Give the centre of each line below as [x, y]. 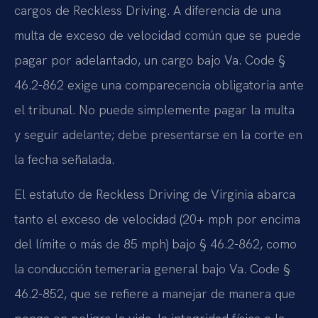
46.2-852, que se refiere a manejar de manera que [155, 294]
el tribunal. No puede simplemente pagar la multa [154, 109]
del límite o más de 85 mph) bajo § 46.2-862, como [155, 244]
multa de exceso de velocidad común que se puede [158, 35]
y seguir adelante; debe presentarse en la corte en [158, 134]
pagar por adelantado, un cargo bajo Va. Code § [150, 60]
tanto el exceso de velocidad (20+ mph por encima [157, 219]
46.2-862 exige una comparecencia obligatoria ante [159, 84]
